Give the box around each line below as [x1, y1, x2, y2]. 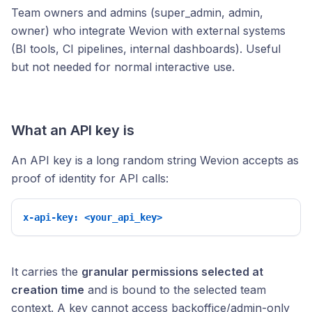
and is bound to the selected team [84, 283, 266, 297]
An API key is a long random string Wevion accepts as [11, 153, 299, 167]
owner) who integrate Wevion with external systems [11, 24, 286, 38]
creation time [11, 283, 84, 297]
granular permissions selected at [81, 265, 263, 279]
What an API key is [11, 122, 134, 139]
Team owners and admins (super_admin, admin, [11, 6, 263, 19]
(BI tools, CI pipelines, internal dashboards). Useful [11, 42, 281, 56]
